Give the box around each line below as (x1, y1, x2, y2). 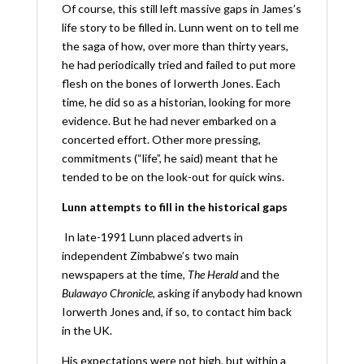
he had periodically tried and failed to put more (61, 57, 296, 71)
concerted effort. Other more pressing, (61, 132, 261, 146)
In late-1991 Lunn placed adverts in (63, 229, 243, 244)
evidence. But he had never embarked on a (61, 113, 276, 128)
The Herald (187, 266, 238, 281)
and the (237, 266, 279, 281)
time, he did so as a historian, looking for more (61, 94, 291, 109)
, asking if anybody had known (152, 285, 302, 300)
